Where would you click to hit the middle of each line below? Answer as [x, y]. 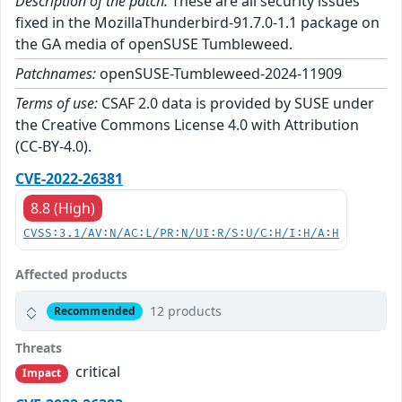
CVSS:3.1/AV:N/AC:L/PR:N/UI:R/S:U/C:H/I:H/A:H [181, 234]
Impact [42, 373]
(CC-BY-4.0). [53, 147]
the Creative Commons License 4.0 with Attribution [187, 125]
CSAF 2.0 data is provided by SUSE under [236, 104]
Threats [39, 348]
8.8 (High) [63, 209]
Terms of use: [57, 104]
